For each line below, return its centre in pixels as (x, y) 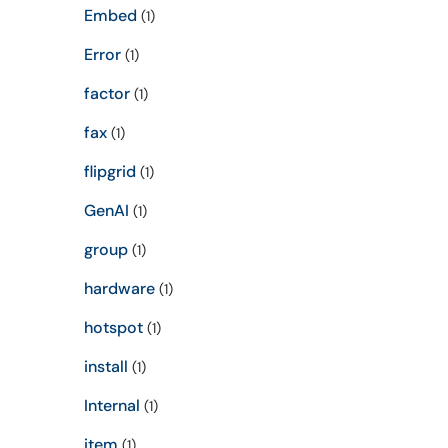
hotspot (113, 327)
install (105, 366)
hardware (119, 288)
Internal (111, 405)
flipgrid (109, 171)
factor (106, 93)
